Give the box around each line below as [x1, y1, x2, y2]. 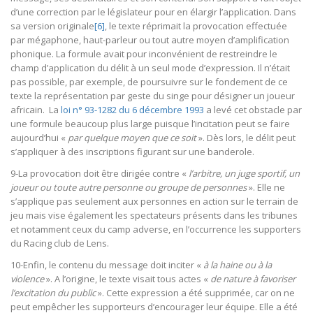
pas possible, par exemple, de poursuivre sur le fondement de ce [10, 75, 288, 88]
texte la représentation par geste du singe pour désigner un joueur [10, 89, 295, 102]
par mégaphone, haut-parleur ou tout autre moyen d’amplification [10, 33, 289, 46]
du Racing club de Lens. [10, 236, 109, 249]
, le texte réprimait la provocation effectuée [105, 19, 287, 32]
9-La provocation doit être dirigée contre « [10, 166, 189, 180]
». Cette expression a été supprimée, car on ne [96, 286, 295, 299]
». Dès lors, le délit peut [196, 131, 296, 144]
